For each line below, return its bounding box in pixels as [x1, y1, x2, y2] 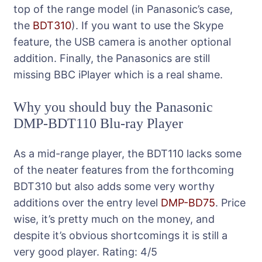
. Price [215, 196, 246, 209]
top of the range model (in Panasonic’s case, [13, 2, 233, 15]
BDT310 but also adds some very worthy [13, 180, 215, 192]
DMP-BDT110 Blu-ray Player [13, 115, 183, 131]
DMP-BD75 [161, 196, 215, 209]
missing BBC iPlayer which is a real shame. [13, 68, 223, 81]
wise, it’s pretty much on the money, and [13, 212, 215, 225]
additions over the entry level [13, 196, 161, 209]
